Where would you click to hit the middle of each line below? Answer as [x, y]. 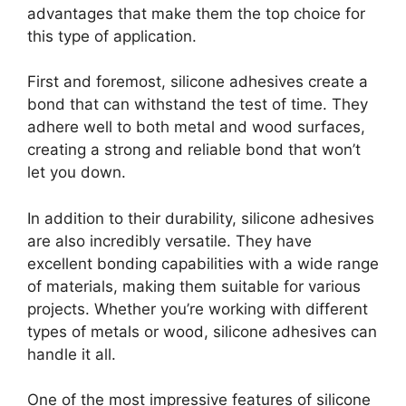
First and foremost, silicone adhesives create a [198, 82]
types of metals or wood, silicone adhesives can [202, 331]
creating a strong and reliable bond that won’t [194, 150]
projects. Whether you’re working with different [198, 309]
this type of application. [112, 36]
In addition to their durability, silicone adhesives [201, 218]
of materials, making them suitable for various [194, 286]
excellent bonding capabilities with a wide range [203, 263]
